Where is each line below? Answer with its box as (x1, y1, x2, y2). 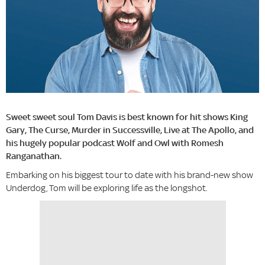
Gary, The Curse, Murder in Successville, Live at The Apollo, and (6, 124, 254, 136)
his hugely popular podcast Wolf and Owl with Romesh (6, 137, 224, 149)
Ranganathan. (6, 150, 62, 162)
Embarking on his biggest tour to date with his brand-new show (6, 169, 253, 181)
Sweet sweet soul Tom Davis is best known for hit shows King (6, 111, 248, 123)
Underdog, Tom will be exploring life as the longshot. (6, 182, 208, 194)
